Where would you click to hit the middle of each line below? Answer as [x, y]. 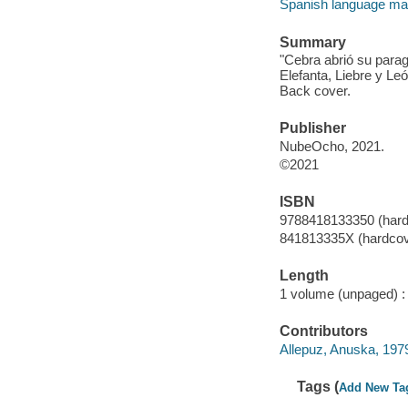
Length [304, 276]
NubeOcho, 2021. [331, 146]
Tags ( [318, 386]
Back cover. [315, 91]
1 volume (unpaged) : [342, 293]
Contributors [323, 331]
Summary [312, 42]
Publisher [312, 128]
